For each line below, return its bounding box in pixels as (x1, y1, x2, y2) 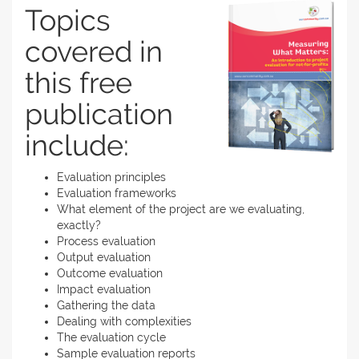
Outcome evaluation (57, 267, 163, 280)
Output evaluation (57, 251, 151, 264)
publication (25, 97, 173, 131)
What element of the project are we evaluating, (57, 203, 305, 216)
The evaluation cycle (57, 331, 166, 344)
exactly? (57, 219, 101, 232)
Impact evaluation (57, 283, 151, 296)
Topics (25, 3, 111, 37)
